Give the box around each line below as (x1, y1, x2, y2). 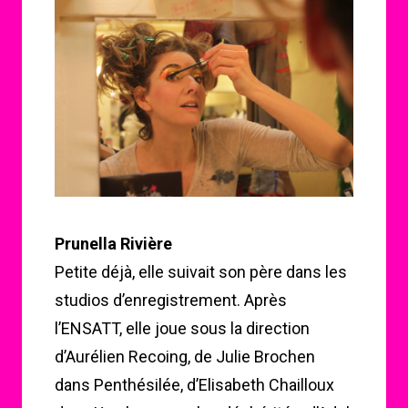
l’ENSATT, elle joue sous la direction (55, 319, 310, 338)
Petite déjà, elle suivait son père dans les (55, 262, 347, 281)
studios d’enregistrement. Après (55, 291, 287, 310)
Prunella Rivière (55, 234, 172, 253)
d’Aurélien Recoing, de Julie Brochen (55, 347, 315, 366)
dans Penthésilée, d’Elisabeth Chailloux (55, 375, 334, 394)
